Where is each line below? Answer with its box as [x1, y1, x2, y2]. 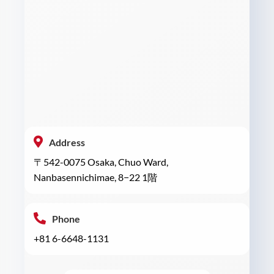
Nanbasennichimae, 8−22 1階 [34, 171, 157, 183]
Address [49, 136, 85, 148]
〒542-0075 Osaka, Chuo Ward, [34, 156, 168, 168]
